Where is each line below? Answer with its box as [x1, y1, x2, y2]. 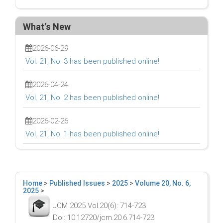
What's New [23, 21, 71, 32]
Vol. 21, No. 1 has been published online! [25, 129, 159, 139]
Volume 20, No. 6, [135, 179, 191, 188]
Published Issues [49, 179, 105, 188]
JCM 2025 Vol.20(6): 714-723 [53, 201, 146, 211]
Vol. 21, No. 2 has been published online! [25, 93, 159, 103]
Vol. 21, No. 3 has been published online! [25, 57, 159, 66]
